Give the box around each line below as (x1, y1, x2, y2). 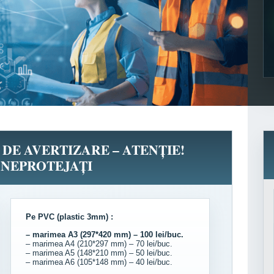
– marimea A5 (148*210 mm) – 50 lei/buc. (25, 248, 172, 257)
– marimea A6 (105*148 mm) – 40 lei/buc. (25, 257, 172, 267)
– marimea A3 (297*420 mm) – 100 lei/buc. (25, 230, 183, 239)
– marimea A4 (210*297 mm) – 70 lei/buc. (25, 239, 172, 248)
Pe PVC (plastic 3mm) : (25, 212, 113, 221)
